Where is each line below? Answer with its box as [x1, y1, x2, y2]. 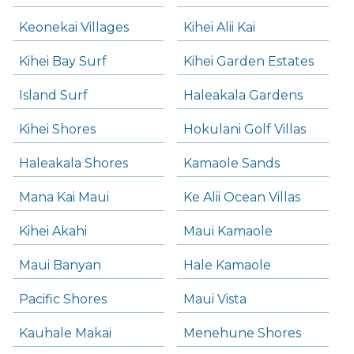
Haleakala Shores [19, 156, 128, 171]
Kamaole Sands [183, 156, 280, 171]
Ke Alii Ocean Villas [183, 190, 300, 205]
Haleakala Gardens [183, 88, 303, 104]
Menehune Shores [183, 326, 301, 341]
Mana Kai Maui [19, 190, 109, 205]
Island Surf [19, 88, 88, 104]
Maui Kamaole [183, 224, 273, 239]
